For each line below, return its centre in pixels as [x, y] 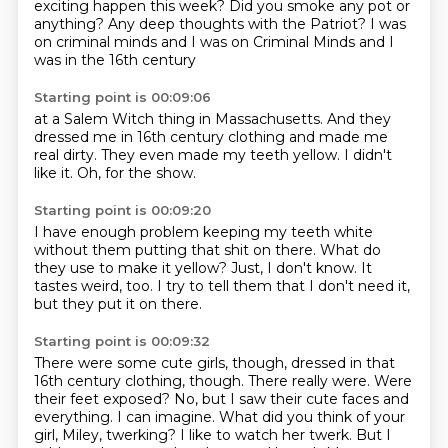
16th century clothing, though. [140, 381]
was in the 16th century [114, 60]
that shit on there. [255, 250]
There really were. [310, 381]
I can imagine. [167, 417]
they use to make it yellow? [132, 268]
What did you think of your [311, 417]
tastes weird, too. [95, 286]
